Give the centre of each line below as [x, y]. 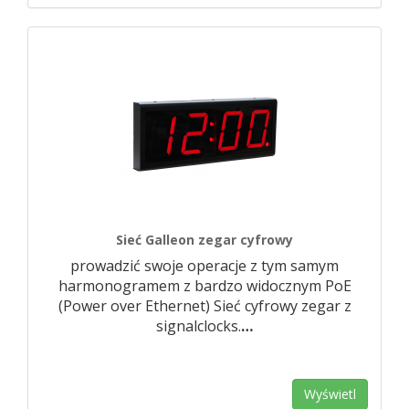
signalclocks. [199, 326]
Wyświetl [330, 394]
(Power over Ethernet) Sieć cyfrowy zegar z [204, 306]
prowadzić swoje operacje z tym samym [204, 266]
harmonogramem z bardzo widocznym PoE [204, 286]
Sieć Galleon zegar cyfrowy [204, 240]
